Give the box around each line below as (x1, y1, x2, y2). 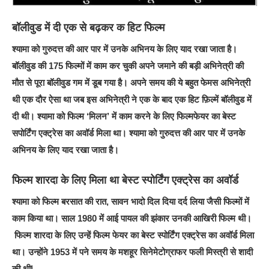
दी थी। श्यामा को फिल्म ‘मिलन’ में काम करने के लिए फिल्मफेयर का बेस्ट (12, 110, 237, 121)
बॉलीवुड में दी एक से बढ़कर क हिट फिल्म (12, 21, 165, 34)
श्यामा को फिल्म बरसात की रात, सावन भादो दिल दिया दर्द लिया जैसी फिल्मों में (12, 196, 250, 207)
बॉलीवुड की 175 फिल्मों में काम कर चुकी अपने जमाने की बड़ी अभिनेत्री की (12, 60, 244, 71)
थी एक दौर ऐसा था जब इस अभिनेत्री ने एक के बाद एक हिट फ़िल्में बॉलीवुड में (12, 94, 252, 104)
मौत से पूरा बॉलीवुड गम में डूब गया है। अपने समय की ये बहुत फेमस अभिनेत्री (12, 77, 251, 88)
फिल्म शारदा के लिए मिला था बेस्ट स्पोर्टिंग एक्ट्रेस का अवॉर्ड (12, 174, 239, 186)
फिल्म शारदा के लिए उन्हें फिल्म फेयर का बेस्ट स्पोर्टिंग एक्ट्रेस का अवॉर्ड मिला (12, 229, 255, 240)
